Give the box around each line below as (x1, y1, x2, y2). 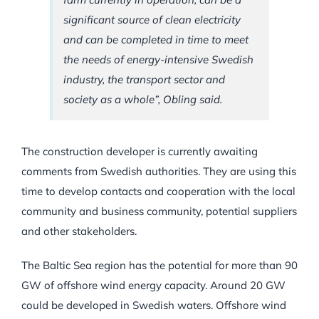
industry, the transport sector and (63, 72, 225, 86)
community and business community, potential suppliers (21, 204, 297, 218)
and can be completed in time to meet (63, 32, 249, 46)
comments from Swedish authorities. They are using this (21, 164, 296, 178)
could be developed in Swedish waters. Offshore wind (21, 298, 286, 312)
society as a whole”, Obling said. (63, 92, 222, 106)
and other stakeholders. (21, 224, 137, 238)
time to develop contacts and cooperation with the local (21, 184, 296, 198)
